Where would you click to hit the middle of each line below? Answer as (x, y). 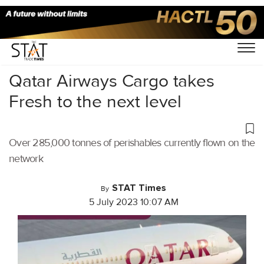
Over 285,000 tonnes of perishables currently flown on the (132, 143)
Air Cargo (63, 39)
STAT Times (139, 188)
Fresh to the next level (95, 101)
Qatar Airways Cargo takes (112, 81)
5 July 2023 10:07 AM (133, 202)
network (26, 159)
